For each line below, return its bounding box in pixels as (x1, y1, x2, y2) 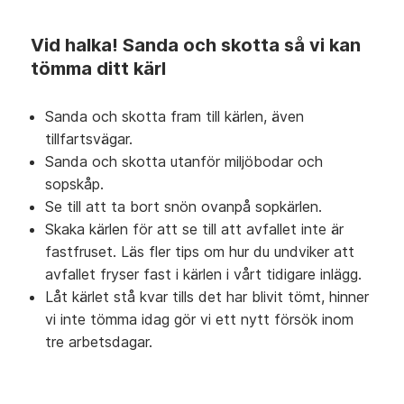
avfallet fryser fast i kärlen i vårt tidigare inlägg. (45, 265, 362, 283)
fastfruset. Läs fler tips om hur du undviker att (45, 243, 354, 261)
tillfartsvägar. (45, 130, 133, 148)
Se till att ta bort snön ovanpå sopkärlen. (45, 197, 322, 216)
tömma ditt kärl (31, 58, 166, 79)
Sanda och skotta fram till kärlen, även (45, 107, 304, 125)
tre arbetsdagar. (45, 333, 152, 351)
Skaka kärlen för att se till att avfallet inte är (45, 220, 344, 238)
